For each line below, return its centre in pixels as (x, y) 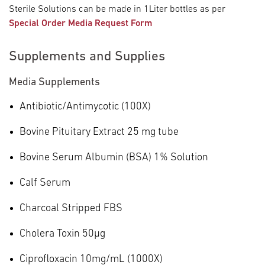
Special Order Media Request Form (80, 23)
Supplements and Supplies (87, 57)
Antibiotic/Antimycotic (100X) (85, 106)
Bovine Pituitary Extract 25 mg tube (99, 132)
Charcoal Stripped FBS (71, 208)
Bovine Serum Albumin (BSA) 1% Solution (114, 157)
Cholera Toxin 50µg (62, 234)
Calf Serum (45, 183)
